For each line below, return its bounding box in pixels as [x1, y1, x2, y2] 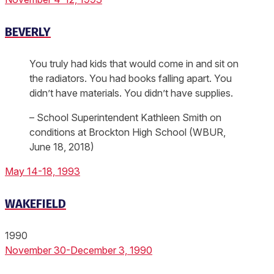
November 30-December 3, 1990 [5, 244, 152, 257]
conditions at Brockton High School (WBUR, [29, 126, 226, 139]
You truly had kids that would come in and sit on [29, 57, 239, 70]
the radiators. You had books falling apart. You [29, 72, 232, 85]
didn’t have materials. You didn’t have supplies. [29, 87, 233, 100]
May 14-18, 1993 [5, 165, 80, 178]
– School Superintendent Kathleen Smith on [29, 111, 221, 124]
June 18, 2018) [29, 141, 94, 154]
